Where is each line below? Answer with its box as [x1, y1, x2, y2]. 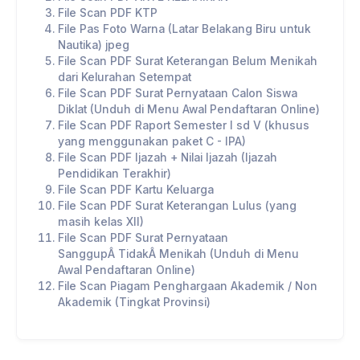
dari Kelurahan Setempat [58, 71, 191, 84]
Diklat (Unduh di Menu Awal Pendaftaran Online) [58, 103, 320, 117]
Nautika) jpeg [58, 39, 129, 52]
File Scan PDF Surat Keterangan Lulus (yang [58, 199, 297, 213]
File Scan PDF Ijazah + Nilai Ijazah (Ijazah [58, 151, 277, 165]
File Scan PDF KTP [58, 6, 157, 20]
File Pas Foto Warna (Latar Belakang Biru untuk [58, 22, 311, 36]
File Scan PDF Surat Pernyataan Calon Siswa [58, 87, 297, 100]
